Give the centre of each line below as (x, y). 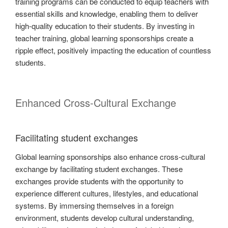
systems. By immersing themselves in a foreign (94, 206)
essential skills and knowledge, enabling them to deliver (107, 14)
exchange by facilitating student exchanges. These (99, 169)
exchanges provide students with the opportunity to (99, 181)
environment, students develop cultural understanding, (105, 218)
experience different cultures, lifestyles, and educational (107, 193)
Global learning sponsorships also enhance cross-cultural (110, 157)
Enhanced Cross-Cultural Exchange (96, 102)
